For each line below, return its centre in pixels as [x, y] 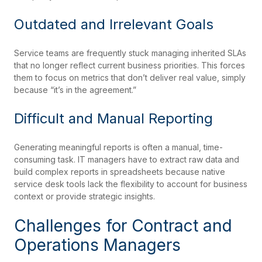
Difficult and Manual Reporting [113, 119]
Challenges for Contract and [123, 226]
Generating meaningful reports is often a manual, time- [118, 147]
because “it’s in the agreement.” [75, 90]
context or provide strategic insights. [87, 196]
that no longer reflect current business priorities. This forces [130, 65]
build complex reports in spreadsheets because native [120, 172]
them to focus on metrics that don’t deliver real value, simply [130, 78]
